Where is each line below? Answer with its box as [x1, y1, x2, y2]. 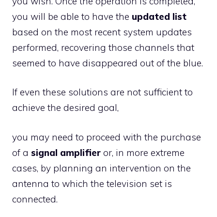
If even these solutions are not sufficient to [12, 86, 193, 98]
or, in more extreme [103, 146, 185, 158]
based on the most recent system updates [12, 26, 192, 38]
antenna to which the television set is [12, 177, 172, 189]
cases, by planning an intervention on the [12, 162, 191, 174]
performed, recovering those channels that [12, 41, 194, 53]
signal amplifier [31, 146, 103, 158]
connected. [12, 193, 58, 205]
